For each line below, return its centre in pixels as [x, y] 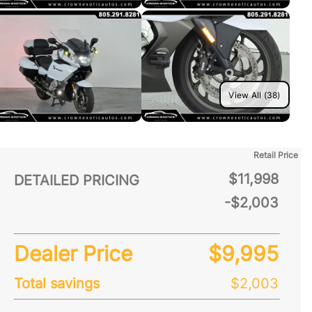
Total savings [57, 283]
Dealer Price [73, 253]
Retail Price [276, 155]
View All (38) [255, 95]
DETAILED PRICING [77, 180]
